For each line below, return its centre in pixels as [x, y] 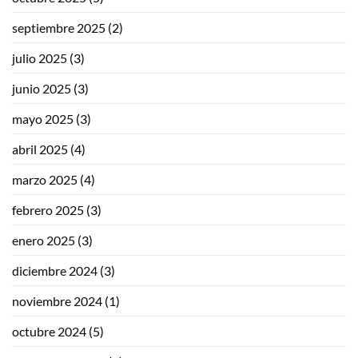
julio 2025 [40, 58]
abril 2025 [40, 149]
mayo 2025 [43, 119]
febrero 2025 [48, 210]
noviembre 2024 [57, 301]
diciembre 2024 [55, 271]
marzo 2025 [45, 180]
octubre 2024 [49, 332]
